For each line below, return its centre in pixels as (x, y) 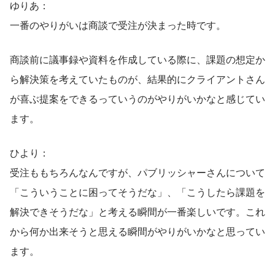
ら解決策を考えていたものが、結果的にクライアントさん (137, 79)
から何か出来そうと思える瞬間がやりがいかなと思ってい (137, 231)
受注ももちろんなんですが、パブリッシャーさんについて (137, 172)
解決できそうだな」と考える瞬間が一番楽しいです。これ (137, 211)
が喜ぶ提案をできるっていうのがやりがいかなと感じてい (137, 98)
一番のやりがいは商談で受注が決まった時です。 (118, 25)
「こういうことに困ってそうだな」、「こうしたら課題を (137, 192)
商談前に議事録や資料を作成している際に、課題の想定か (137, 59)
